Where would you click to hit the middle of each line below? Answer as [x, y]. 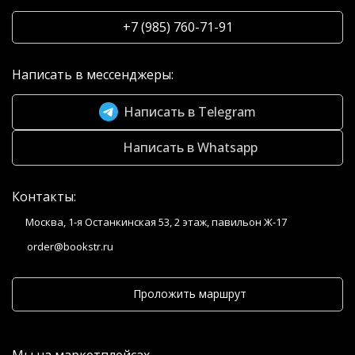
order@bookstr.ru [70, 246]
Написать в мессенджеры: [93, 74]
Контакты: [44, 197]
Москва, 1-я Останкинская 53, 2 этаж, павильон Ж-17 [156, 222]
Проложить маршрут [189, 294]
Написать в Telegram [190, 111]
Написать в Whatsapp [190, 147]
